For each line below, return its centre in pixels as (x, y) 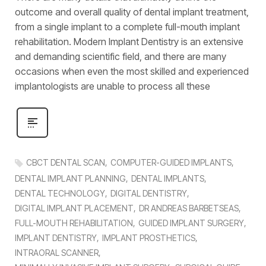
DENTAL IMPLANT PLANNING (70, 178)
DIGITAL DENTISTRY (149, 193)
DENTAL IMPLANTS (168, 178)
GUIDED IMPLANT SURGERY (191, 223)
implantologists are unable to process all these (113, 86)
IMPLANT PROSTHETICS (149, 237)
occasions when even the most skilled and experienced (132, 72)
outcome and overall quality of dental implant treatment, (132, 12)
